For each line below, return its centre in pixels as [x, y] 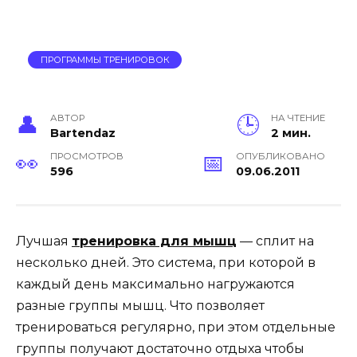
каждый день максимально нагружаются [155, 284]
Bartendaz [83, 133]
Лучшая [44, 241]
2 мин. [291, 133]
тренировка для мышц [154, 241]
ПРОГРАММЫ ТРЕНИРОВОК [105, 60]
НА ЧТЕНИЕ [298, 118]
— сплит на [275, 241]
